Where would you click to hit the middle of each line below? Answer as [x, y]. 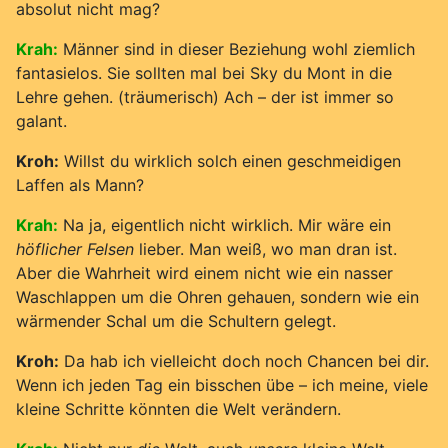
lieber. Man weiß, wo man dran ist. [265, 248]
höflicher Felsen [75, 248]
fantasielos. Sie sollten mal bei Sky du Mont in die [204, 72]
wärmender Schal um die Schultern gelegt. [176, 320]
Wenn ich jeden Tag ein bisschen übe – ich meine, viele [222, 384]
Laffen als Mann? [80, 184]
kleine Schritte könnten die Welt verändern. [178, 408]
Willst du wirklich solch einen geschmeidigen [230, 160]
